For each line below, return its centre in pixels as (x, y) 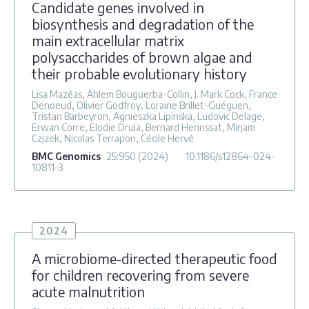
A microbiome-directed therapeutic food (154, 258)
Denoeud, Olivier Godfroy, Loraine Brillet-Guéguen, (141, 105)
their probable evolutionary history (139, 73)
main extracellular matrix (108, 40)
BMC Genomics (66, 156)
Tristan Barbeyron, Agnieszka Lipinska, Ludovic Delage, (148, 116)
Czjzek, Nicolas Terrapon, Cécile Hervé (113, 138)
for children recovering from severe (140, 275)
